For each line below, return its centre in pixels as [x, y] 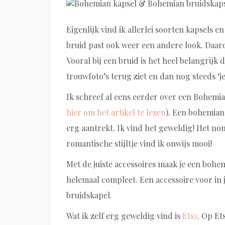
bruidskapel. [89, 195]
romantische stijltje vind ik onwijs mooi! [139, 143]
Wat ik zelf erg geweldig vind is [124, 216]
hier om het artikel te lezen [116, 112]
